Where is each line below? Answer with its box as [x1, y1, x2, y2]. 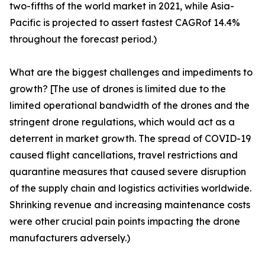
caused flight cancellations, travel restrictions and [9, 149, 238, 161]
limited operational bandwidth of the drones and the [9, 99, 250, 112]
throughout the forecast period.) [9, 33, 157, 46]
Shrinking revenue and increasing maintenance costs [9, 199, 250, 211]
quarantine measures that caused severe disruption [9, 166, 246, 178]
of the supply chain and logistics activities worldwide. [9, 182, 251, 195]
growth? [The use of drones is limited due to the [9, 83, 226, 95]
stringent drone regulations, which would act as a [9, 116, 235, 128]
